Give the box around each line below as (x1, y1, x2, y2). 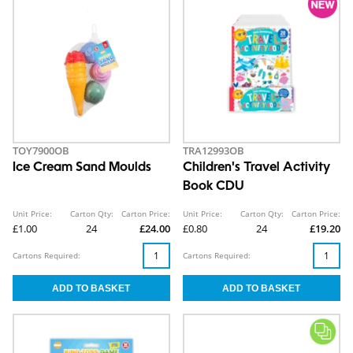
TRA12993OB (183, 143, 244, 158)
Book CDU (183, 180, 244, 194)
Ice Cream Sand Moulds (13, 162, 151, 175)
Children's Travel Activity (183, 162, 330, 175)
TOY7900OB (13, 143, 69, 158)
